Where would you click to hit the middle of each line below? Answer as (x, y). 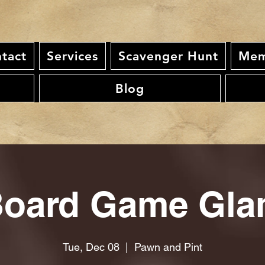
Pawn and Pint (168, 247)
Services (72, 56)
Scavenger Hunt (168, 56)
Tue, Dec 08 (91, 247)
